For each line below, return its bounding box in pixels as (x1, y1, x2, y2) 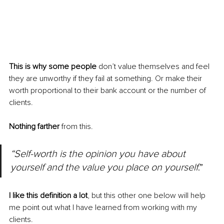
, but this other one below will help (87, 190, 207, 201)
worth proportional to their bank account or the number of (9, 85, 208, 96)
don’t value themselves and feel (96, 61, 211, 72)
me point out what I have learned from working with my (9, 202, 199, 213)
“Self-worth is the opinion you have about (10, 148, 188, 160)
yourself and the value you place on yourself (10, 161, 198, 174)
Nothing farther (9, 121, 59, 132)
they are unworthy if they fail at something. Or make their (9, 73, 204, 84)
